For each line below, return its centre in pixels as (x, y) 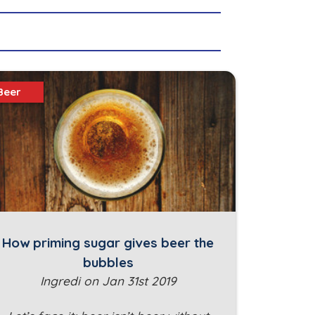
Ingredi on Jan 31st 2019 (108, 281)
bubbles (108, 263)
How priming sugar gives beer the (108, 243)
